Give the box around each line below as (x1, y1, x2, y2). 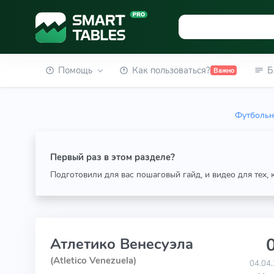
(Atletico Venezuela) (50, 254, 136, 267)
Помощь (57, 64, 92, 76)
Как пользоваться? (132, 64, 211, 76)
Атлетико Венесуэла (50, 234, 193, 254)
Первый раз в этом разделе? (50, 151, 175, 163)
